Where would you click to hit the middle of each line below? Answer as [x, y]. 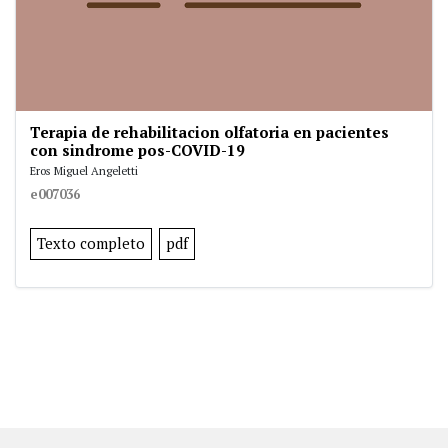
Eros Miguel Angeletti [84, 171]
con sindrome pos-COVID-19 [137, 150]
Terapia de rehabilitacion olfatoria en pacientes [209, 132]
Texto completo [91, 244]
